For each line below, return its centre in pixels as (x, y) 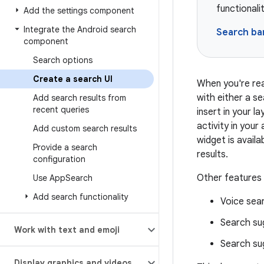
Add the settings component (79, 11)
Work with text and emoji (67, 230)
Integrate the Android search (80, 29)
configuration (59, 159)
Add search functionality (81, 197)
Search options (63, 60)
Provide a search (65, 147)
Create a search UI (73, 79)
